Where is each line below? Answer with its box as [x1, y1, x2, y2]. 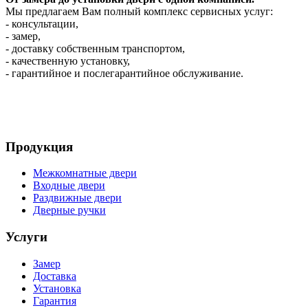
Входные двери [33, 179, 105, 192]
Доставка [33, 269, 76, 282]
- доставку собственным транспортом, [5, 42, 185, 54]
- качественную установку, [5, 54, 130, 67]
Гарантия [33, 294, 76, 307]
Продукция [5, 139, 73, 154]
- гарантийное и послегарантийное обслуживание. [5, 67, 243, 79]
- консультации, [5, 17, 78, 30]
